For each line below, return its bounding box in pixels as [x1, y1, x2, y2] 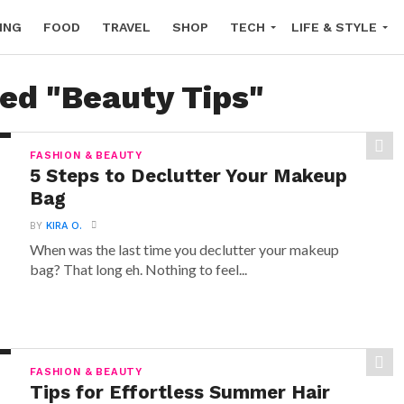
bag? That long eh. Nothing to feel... [30, 261, 248, 278]
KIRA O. [46, 220, 83, 232]
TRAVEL [102, 20, 151, 34]
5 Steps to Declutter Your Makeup [30, 165, 348, 187]
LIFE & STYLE [291, 20, 377, 34]
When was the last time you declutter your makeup [30, 241, 340, 258]
